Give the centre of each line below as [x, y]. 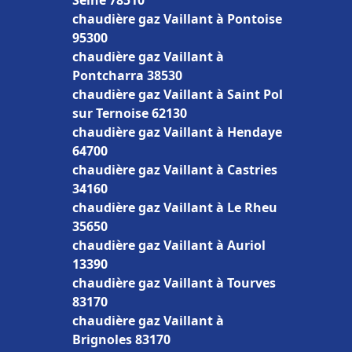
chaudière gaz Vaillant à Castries [175, 170]
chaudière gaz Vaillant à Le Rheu [175, 207]
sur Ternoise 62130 [130, 113]
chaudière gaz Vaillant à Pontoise [177, 19]
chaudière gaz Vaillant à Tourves [174, 283]
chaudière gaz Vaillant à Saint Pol [178, 94]
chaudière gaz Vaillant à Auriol [169, 245]
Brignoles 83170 [121, 339]
